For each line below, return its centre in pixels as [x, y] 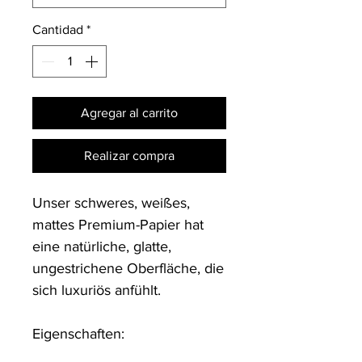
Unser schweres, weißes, [111, 203]
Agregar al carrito [129, 113]
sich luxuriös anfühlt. [97, 290]
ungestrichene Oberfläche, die [128, 268]
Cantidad [58, 29]
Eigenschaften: [78, 334]
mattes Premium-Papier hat [118, 225]
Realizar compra [129, 156]
